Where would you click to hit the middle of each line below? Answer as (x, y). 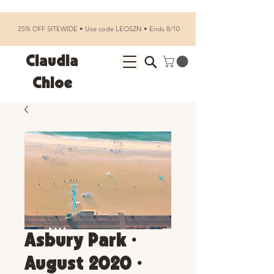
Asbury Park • (80, 241)
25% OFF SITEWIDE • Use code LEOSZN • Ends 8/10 (98, 29)
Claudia (52, 61)
